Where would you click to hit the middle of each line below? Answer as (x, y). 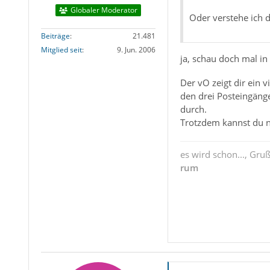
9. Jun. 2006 (136, 50)
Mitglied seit (61, 50)
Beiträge (55, 36)
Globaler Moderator (104, 10)
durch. (193, 109)
